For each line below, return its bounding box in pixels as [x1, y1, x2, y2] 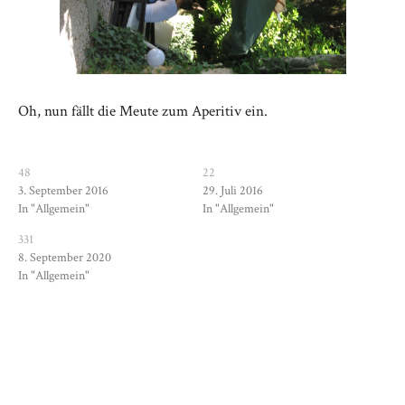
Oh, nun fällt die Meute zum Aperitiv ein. [18, 100, 268, 121]
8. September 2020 [18, 249, 111, 266]
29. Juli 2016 [202, 182, 263, 199]
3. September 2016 [18, 182, 108, 199]
